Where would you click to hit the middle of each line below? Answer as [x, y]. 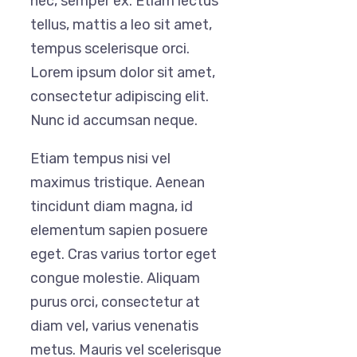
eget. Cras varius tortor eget [124, 255]
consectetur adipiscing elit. [120, 97]
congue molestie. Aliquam [115, 279]
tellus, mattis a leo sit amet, [121, 25]
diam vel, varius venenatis [114, 326]
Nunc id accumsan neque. [114, 121]
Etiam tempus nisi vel [100, 159]
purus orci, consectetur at [115, 302]
